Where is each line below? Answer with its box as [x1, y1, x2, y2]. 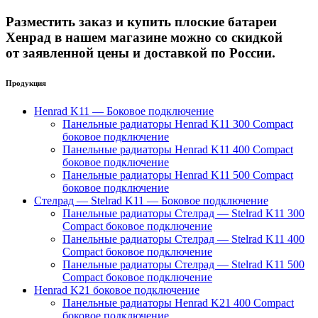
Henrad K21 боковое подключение [34, 283, 199, 296]
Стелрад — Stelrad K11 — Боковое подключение [34, 194, 268, 207]
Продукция [6, 78, 46, 87]
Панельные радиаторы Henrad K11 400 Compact [62, 143, 293, 155]
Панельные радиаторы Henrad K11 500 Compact [62, 168, 293, 181]
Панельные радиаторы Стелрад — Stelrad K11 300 [62, 207, 305, 219]
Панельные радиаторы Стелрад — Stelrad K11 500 [62, 258, 305, 270]
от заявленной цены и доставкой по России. [6, 45, 275, 60]
